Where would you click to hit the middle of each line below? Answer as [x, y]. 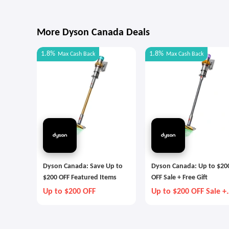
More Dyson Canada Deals [93, 33]
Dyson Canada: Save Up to [83, 166]
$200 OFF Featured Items [80, 178]
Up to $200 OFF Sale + [189, 192]
